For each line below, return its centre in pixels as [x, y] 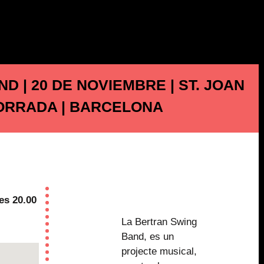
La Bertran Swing [159, 222]
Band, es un [147, 236]
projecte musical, [159, 251]
